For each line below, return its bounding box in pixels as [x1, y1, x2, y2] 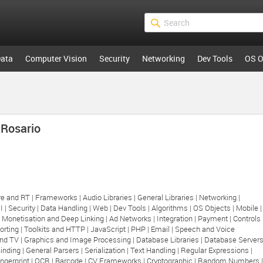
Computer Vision [25, 53, 87, 64]
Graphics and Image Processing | [24, 234, 136, 245]
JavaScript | [90, 224, 131, 234]
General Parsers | [26, 245, 85, 255]
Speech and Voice [175, 224, 235, 234]
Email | [151, 224, 175, 234]
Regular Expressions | [181, 245, 252, 255]
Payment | [198, 213, 233, 224]
